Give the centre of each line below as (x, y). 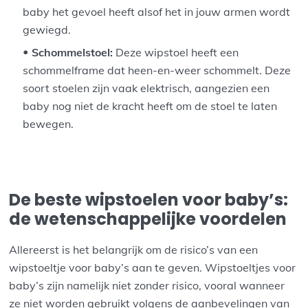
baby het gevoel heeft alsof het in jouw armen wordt (157, 12)
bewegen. (48, 124)
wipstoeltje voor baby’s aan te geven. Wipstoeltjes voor (153, 267)
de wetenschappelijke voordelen (148, 219)
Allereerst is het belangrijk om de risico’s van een (134, 249)
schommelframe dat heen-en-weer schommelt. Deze (157, 70)
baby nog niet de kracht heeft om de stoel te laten (150, 106)
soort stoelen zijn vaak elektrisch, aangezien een (146, 88)
